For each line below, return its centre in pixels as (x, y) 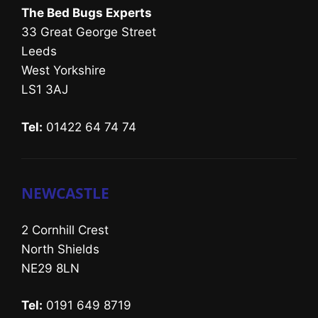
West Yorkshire (64, 71)
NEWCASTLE (65, 193)
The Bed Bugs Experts (87, 13)
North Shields (60, 249)
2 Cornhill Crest (65, 230)
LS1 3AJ (45, 90)
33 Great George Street (89, 32)
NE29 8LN (50, 268)
